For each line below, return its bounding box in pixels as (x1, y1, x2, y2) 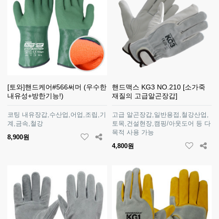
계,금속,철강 (7, 120, 43, 127)
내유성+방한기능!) (7, 92, 64, 100)
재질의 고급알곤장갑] (112, 92, 177, 100)
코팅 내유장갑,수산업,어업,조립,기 (7, 111, 106, 118)
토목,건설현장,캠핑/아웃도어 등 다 (112, 120, 211, 127)
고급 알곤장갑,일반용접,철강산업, (112, 111, 209, 118)
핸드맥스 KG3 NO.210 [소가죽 (112, 83, 205, 91)
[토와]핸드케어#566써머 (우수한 (7, 83, 107, 91)
